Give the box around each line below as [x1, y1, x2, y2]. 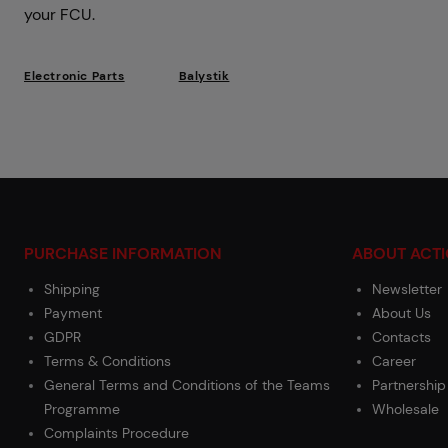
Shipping [44, 280, 100, 298]
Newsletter [372, 280, 442, 298]
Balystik [178, 67, 230, 84]
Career [372, 352, 416, 370]
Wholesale [372, 400, 439, 418]
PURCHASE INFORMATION [24, 243, 222, 264]
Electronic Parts [24, 67, 125, 84]
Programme [44, 400, 120, 418]
